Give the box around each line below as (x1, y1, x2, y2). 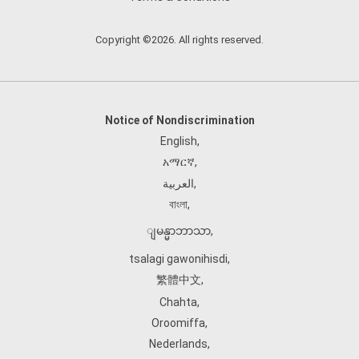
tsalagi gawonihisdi (129, 252, 228, 265)
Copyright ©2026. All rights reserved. (95, 34, 264, 46)
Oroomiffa (151, 317, 205, 329)
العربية (163, 177, 194, 190)
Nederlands (149, 337, 208, 350)
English (159, 135, 197, 147)
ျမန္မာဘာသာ (146, 224, 211, 237)
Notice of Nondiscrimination (104, 114, 255, 127)
